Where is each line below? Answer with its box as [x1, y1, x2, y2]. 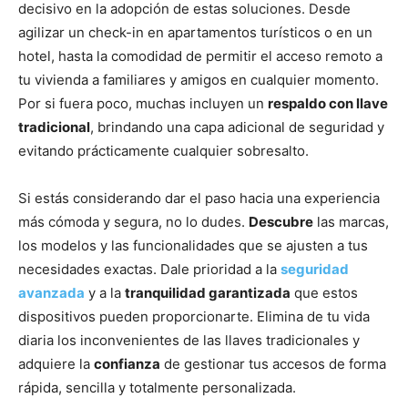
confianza [94, 354, 160, 372]
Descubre [249, 212, 313, 230]
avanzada [18, 283, 85, 301]
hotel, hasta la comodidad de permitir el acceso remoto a [18, 46, 382, 65]
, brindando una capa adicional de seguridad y [90, 117, 384, 136]
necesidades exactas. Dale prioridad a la [18, 260, 280, 278]
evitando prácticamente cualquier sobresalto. [18, 141, 309, 159]
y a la [85, 283, 125, 301]
